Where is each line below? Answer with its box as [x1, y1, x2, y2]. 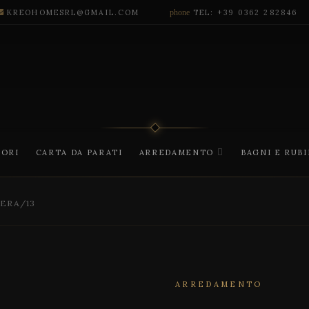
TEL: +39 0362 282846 [192, 7, 298, 17]
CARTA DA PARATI [35, 148, 123, 157]
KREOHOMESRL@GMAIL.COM [6, 7, 140, 17]
